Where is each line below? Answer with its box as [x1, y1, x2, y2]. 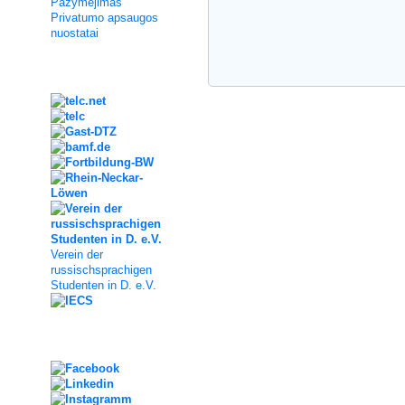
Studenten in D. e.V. [51, 278, 156, 292]
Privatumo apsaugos [51, 11, 158, 24]
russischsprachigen [51, 263, 152, 277]
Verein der [51, 248, 103, 261]
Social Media [16, 334, 81, 347]
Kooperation [16, 67, 80, 80]
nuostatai [51, 26, 99, 40]
